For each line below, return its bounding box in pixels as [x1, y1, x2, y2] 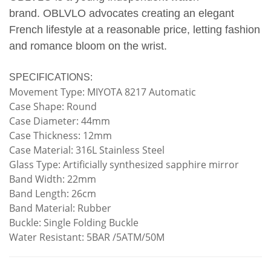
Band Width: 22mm [9, 172, 96, 186]
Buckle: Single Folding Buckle [9, 216, 139, 229]
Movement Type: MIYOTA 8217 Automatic [9, 85, 196, 99]
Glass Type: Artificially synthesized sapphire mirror [9, 158, 239, 171]
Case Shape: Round [9, 100, 97, 113]
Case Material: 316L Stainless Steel [9, 143, 165, 157]
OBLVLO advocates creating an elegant [43, 7, 234, 19]
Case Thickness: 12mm [9, 129, 112, 142]
